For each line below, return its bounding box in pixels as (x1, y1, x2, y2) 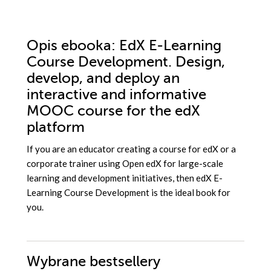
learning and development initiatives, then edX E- (27, 172, 223, 184)
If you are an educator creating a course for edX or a (27, 143, 236, 155)
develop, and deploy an (27, 70, 180, 87)
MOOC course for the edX (27, 103, 200, 120)
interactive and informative (27, 87, 206, 103)
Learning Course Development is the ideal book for (27, 187, 230, 198)
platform (27, 119, 85, 136)
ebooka (61, 38, 111, 54)
